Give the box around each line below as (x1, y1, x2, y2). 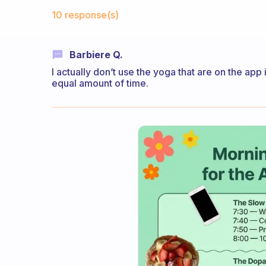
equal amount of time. (52, 77, 148, 90)
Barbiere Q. (69, 49, 123, 61)
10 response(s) (52, 9, 119, 21)
